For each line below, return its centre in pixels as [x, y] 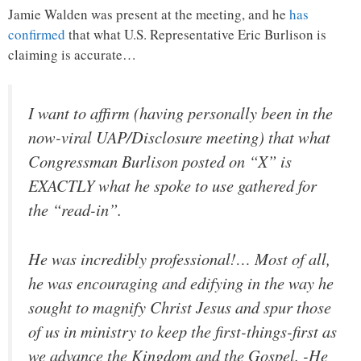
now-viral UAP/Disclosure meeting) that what [179, 137]
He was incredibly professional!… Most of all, [179, 258]
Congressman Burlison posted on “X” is [160, 162]
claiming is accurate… [72, 54]
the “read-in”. [75, 210]
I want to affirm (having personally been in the [180, 113]
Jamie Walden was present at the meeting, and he [149, 14]
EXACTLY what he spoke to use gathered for [172, 186]
